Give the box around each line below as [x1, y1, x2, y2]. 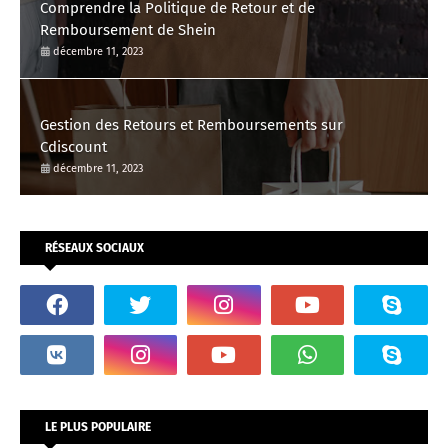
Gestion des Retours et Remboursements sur [40, 116, 343, 134]
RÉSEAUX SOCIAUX [45, 241, 144, 255]
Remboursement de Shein [40, 21, 216, 39]
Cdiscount [40, 138, 107, 156]
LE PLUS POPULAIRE [45, 420, 151, 434]
